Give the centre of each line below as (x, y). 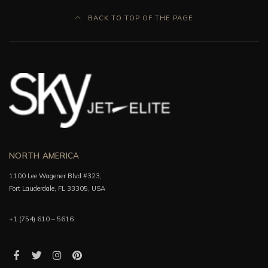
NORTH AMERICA (44, 156)
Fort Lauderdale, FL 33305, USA (57, 189)
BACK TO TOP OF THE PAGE (140, 18)
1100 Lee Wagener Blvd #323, (55, 176)
